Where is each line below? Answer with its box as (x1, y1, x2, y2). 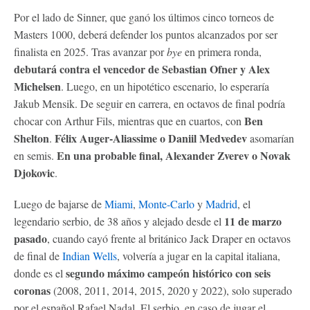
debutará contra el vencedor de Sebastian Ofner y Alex (14, 60, 270, 77)
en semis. (14, 147, 57, 163)
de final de (14, 248, 62, 263)
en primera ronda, (185, 44, 262, 59)
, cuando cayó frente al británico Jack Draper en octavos (47, 230, 291, 246)
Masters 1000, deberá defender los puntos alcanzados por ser (14, 26, 277, 42)
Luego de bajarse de (14, 196, 104, 211)
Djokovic (14, 164, 55, 181)
